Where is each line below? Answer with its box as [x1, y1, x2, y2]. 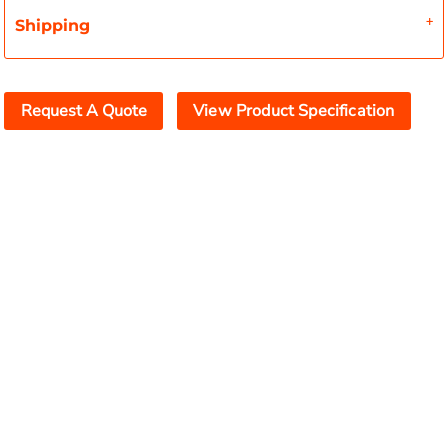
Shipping [15, 15, 91, 36]
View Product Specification [193, 100, 395, 123]
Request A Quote [20, 100, 147, 123]
